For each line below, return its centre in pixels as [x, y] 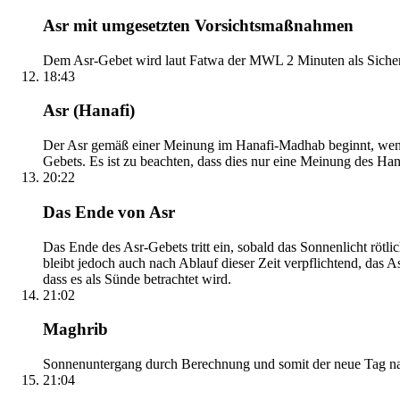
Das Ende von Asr [109, 212]
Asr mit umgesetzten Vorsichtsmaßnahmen [198, 26]
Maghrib [75, 329]
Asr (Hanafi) [89, 111]
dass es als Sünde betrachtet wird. [137, 279]
